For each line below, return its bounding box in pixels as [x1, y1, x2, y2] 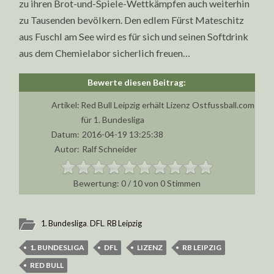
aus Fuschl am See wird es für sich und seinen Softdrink [19, 31, 249, 42]
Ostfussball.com [192, 100, 255, 110]
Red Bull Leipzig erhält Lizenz [81, 100, 190, 110]
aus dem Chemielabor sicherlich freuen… [19, 47, 191, 59]
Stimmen [165, 178, 201, 188]
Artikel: [51, 100, 80, 110]
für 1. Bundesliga [81, 114, 145, 125]
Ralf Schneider [82, 144, 138, 154]
